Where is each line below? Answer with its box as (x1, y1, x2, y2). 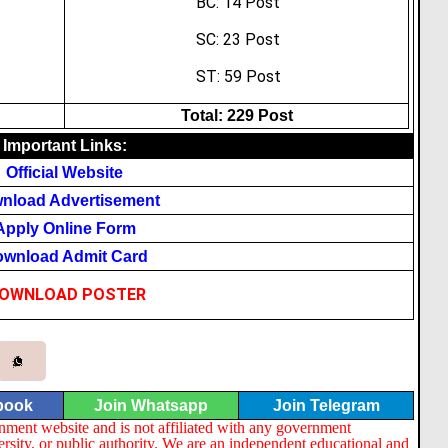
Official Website (6, 164, 123, 181)
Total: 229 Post (180, 107, 293, 124)
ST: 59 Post (195, 67, 281, 86)
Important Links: (2, 137, 127, 154)
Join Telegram (272, 397, 380, 414)
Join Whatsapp (94, 397, 208, 414)
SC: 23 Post (196, 30, 281, 49)
